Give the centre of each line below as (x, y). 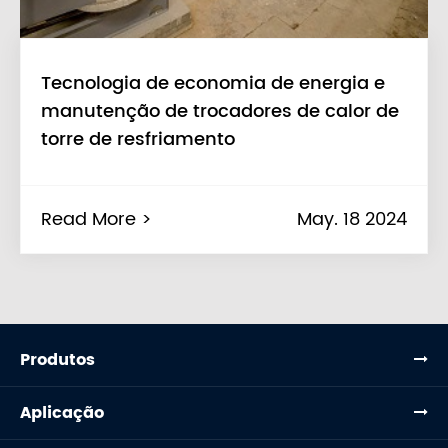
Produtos (57, 360)
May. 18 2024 (352, 220)
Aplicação (62, 413)
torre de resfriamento (138, 140)
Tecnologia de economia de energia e (213, 84)
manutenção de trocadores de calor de (220, 112)
